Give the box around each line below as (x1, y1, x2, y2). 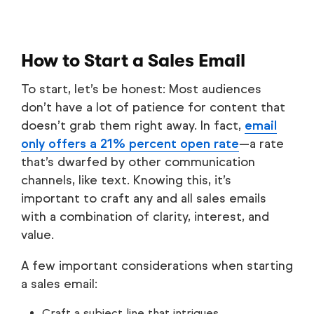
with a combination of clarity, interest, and (21, 209, 269, 225)
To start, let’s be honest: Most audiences (21, 81, 261, 97)
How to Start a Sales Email (21, 50, 245, 71)
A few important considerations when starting (21, 258, 293, 274)
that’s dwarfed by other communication (21, 154, 255, 170)
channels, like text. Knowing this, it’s (21, 172, 231, 189)
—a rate (239, 136, 284, 152)
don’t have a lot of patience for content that (21, 100, 285, 116)
